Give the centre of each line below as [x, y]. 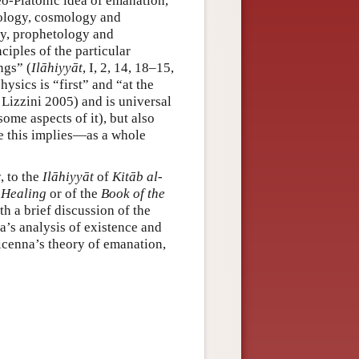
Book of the [133, 193]
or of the [74, 193]
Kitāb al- [137, 176]
